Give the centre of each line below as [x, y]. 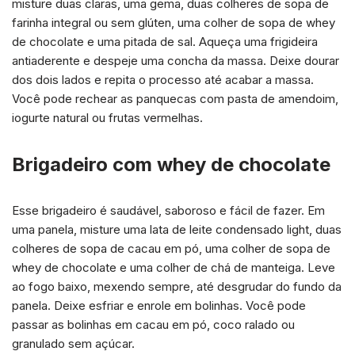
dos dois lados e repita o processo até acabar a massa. [163, 79]
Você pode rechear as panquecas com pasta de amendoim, [175, 98]
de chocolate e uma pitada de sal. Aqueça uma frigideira [165, 41]
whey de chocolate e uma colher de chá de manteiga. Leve [174, 267]
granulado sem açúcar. [73, 343]
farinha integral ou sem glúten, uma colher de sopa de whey [174, 22]
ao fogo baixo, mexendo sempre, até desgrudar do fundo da [177, 286]
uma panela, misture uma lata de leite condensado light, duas [177, 229]
